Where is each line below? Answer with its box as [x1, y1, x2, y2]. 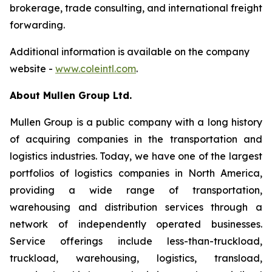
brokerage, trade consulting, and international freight [10, 2, 262, 14]
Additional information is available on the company [10, 46, 250, 58]
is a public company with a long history [76, 116, 263, 128]
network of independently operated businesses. [10, 218, 262, 230]
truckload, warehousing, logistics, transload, [10, 252, 262, 264]
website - [10, 63, 55, 75]
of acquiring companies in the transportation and [10, 133, 262, 145]
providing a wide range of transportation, [10, 184, 262, 196]
